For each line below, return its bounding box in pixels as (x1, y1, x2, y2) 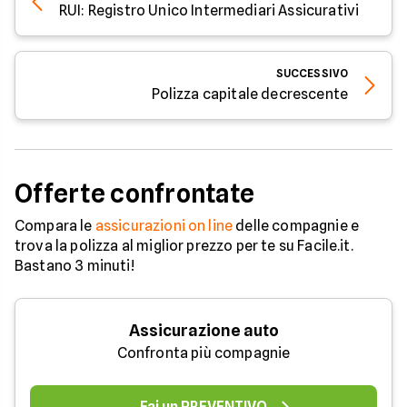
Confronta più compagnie (116, 344, 291, 362)
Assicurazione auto (128, 321, 279, 340)
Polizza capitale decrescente (151, 85, 348, 103)
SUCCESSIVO (275, 66, 348, 80)
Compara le (15, 217, 95, 234)
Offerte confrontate (15, 178, 255, 209)
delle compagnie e (233, 217, 360, 234)
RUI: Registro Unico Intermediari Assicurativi (59, 2, 360, 19)
